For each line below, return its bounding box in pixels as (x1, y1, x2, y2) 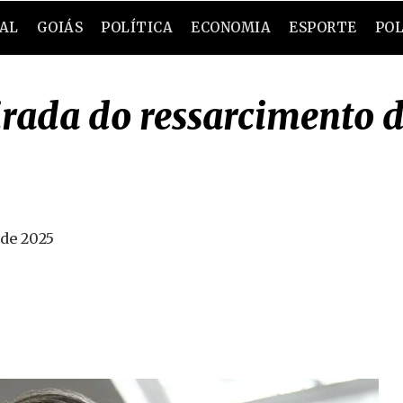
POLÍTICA (101, 19, 174, 36)
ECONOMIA (191, 19, 272, 36)
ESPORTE (289, 19, 357, 36)
